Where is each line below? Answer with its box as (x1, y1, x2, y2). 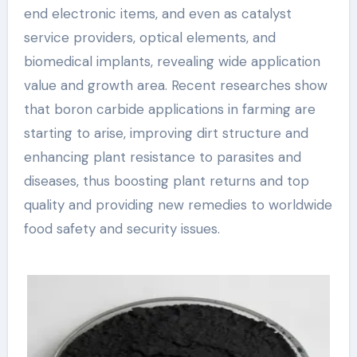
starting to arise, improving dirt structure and (23, 124, 308, 142)
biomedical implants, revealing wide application (23, 52, 320, 70)
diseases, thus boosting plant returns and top (23, 171, 309, 190)
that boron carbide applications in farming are (23, 100, 316, 118)
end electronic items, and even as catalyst (23, 4, 292, 22)
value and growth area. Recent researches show (23, 76, 328, 94)
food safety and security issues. (23, 219, 220, 237)
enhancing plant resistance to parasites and (23, 147, 301, 166)
